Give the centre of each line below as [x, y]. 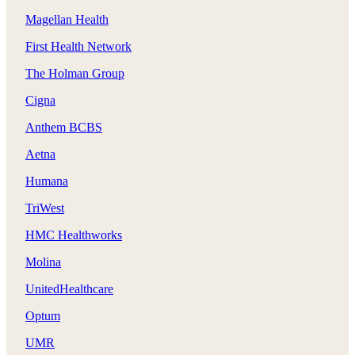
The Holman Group [75, 73]
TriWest [45, 208]
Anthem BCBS [64, 127]
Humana [47, 181]
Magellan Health [67, 19]
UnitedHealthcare [69, 288]
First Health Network [78, 46]
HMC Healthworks [74, 235]
